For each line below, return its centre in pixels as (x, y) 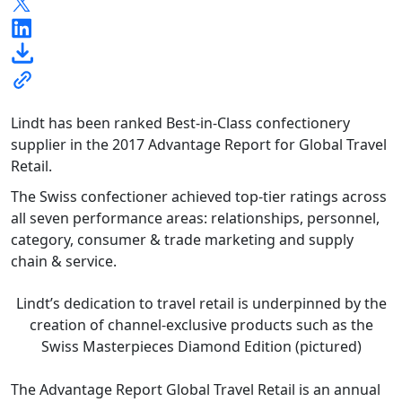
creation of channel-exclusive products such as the (201, 325)
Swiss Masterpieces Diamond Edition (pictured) (201, 347)
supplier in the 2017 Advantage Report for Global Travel (199, 145)
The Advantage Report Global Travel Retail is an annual (196, 390)
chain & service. (64, 262)
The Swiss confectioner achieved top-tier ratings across (199, 197)
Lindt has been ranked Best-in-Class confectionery (180, 123)
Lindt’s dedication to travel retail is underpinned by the (201, 304)
